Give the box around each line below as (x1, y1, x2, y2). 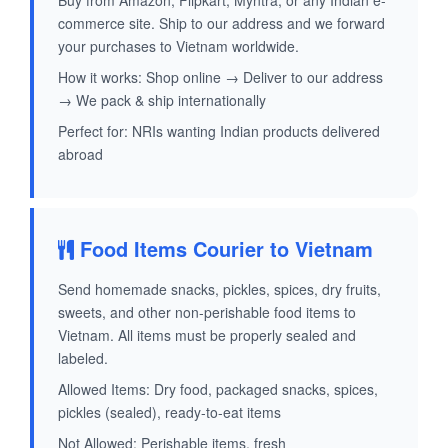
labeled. (58, 348, 108, 369)
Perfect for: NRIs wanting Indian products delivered (58, 121, 380, 142)
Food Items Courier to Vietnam (74, 234, 373, 264)
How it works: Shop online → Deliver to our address (58, 67, 383, 88)
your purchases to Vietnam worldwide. (58, 36, 299, 57)
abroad (58, 144, 103, 165)
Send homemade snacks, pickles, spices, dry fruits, (58, 279, 381, 300)
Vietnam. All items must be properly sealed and (58, 325, 356, 346)
